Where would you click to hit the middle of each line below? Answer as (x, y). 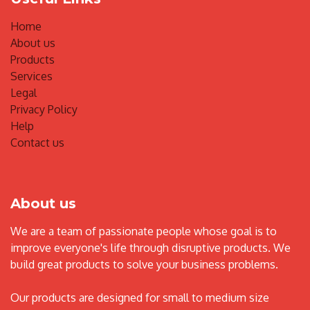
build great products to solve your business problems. (144, 264)
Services (31, 76)
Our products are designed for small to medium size (140, 298)
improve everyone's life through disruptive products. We (151, 248)
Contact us (37, 143)
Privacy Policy (44, 109)
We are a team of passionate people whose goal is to (144, 231)
